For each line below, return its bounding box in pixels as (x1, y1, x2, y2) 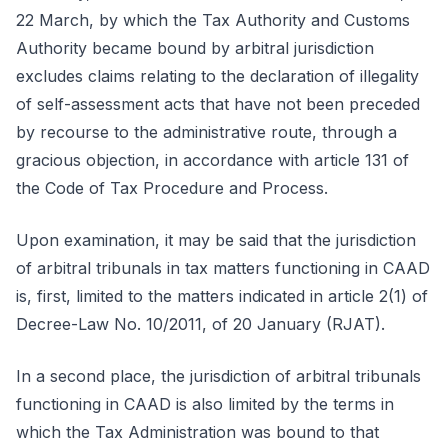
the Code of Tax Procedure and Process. (16, 178, 328, 198)
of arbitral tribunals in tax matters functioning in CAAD (16, 258, 430, 278)
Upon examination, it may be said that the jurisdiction (16, 230, 416, 250)
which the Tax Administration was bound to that (16, 422, 379, 442)
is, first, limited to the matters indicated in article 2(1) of (16, 286, 428, 306)
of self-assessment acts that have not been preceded (16, 94, 420, 114)
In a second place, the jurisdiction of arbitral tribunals (16, 366, 421, 386)
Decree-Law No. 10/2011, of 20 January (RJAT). (16, 314, 385, 334)
